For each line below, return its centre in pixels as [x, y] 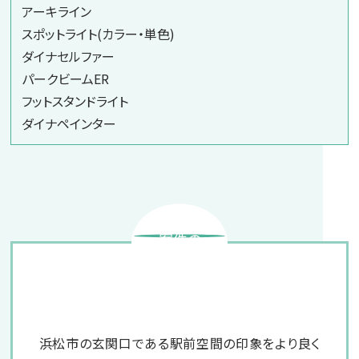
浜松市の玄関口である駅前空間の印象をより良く [179, 343]
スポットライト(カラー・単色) [98, 33]
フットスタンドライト [75, 101]
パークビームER [65, 78]
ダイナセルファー [68, 56]
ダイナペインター [69, 123]
